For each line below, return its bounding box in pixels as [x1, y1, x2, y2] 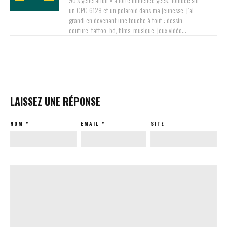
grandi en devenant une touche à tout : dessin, [69, 15, 184, 26]
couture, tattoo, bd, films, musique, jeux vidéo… [69, 25, 186, 36]
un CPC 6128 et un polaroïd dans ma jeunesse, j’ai [69, 5, 194, 16]
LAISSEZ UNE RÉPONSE [10, 94, 100, 109]
